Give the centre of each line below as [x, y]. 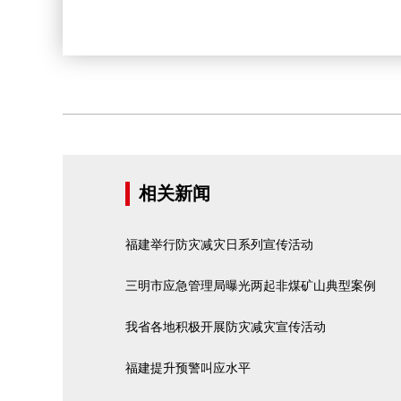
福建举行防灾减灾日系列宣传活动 [219, 245]
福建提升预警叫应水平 [188, 368]
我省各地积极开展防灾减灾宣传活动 [226, 327]
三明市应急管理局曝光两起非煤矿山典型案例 [251, 286]
